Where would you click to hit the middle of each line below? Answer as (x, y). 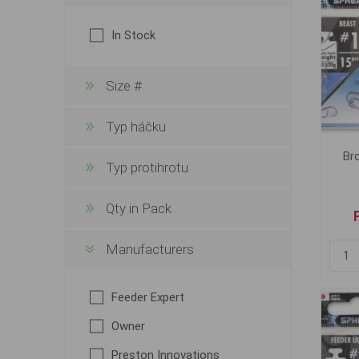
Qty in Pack (138, 208)
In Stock (133, 35)
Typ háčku (135, 127)
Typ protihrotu (147, 167)
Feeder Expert (147, 297)
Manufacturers (149, 249)
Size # (123, 86)
